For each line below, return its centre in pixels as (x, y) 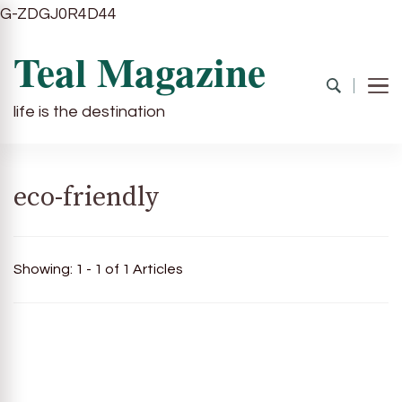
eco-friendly (86, 198)
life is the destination (89, 112)
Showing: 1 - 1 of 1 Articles (98, 269)
